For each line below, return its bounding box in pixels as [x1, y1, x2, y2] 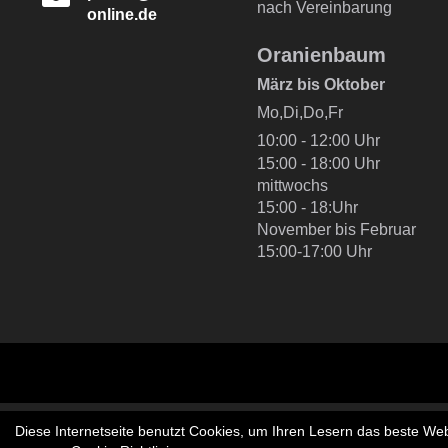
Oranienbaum [256, 43, 386, 66]
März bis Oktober [256, 75, 385, 93]
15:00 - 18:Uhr [256, 198, 358, 216]
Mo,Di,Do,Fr [256, 103, 343, 121]
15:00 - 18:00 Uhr [256, 154, 380, 172]
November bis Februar [256, 220, 416, 238]
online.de [86, 5, 157, 23]
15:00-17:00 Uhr [256, 242, 372, 260]
